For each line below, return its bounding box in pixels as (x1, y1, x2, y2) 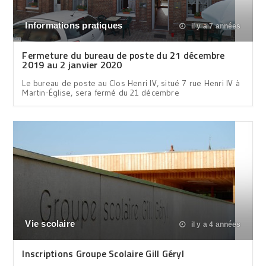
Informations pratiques (25, 20, 123, 30)
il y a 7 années (189, 21, 241, 30)
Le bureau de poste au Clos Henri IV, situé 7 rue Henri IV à (22, 77, 240, 88)
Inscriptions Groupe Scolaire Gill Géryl (22, 246, 184, 261)
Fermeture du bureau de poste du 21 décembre (22, 47, 225, 62)
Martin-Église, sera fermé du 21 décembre (22, 87, 179, 98)
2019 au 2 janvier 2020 (22, 57, 122, 72)
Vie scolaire (25, 218, 75, 229)
